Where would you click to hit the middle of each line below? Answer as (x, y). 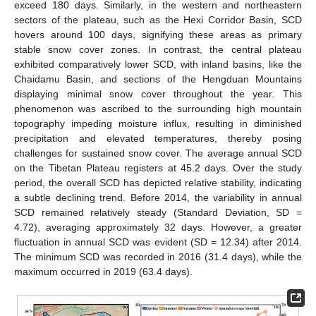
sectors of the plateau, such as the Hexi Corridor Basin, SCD (158, 19)
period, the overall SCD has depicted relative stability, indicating (158, 182)
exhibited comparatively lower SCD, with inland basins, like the (158, 64)
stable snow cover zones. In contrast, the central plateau (158, 49)
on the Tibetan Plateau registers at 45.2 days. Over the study (158, 168)
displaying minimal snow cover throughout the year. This (158, 93)
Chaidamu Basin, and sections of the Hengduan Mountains (158, 79)
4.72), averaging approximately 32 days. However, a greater (158, 227)
